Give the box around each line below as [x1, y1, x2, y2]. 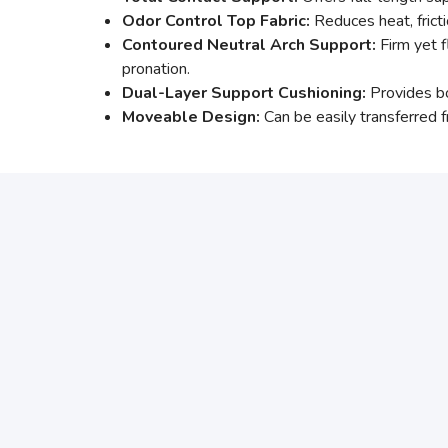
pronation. [122, 58, 190, 80]
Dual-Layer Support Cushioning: [122, 82, 366, 104]
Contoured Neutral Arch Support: [122, 34, 376, 56]
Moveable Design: [122, 106, 260, 128]
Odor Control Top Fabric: [122, 10, 310, 32]
